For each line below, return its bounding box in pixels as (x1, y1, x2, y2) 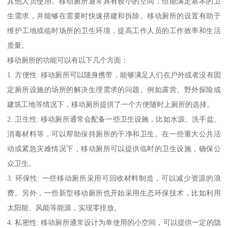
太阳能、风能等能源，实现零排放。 (7, 203, 122, 212)
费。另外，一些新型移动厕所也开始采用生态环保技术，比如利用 (7, 188, 221, 197)
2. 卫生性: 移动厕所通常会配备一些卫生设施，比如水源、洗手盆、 (7, 115, 221, 123)
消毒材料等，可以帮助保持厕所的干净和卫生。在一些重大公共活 (7, 129, 221, 138)
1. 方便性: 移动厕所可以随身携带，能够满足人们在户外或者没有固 (7, 70, 221, 79)
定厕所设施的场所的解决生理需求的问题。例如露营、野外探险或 (7, 85, 221, 94)
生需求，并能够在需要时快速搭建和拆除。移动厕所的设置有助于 (7, 11, 221, 20)
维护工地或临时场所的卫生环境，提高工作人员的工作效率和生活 (7, 26, 221, 35)
